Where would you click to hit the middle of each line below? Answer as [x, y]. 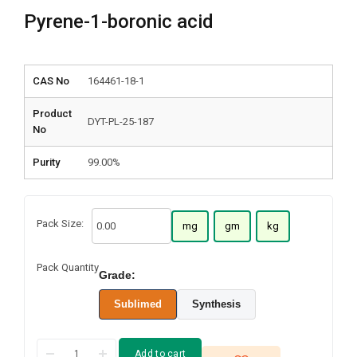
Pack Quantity [68, 267]
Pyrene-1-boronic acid [119, 22]
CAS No [51, 81]
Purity [46, 162]
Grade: [117, 275]
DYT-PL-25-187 [121, 122]
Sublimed [138, 304]
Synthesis [216, 304]
